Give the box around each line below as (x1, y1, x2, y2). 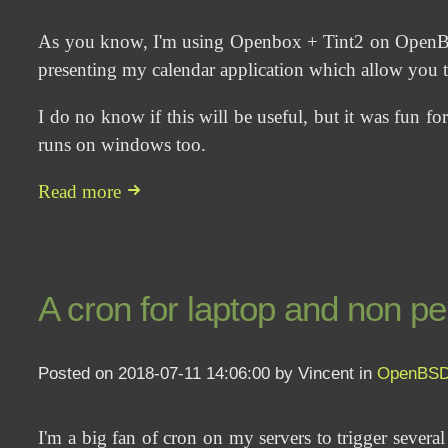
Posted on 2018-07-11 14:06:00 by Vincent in (38, 363, 378, 384)
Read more (38, 181, 127, 203)
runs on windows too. (38, 134, 207, 156)
